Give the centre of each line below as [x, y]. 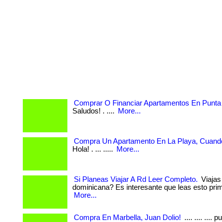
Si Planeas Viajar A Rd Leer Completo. [136, 179]
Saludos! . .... [94, 111]
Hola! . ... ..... [94, 149]
